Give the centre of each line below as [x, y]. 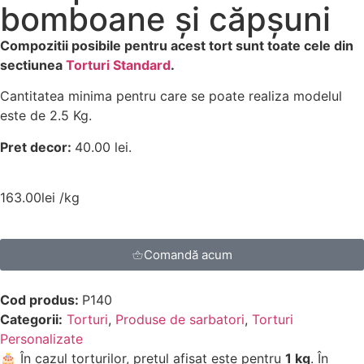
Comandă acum [188, 254]
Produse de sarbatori [180, 319]
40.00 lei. [103, 147]
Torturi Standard [118, 65]
